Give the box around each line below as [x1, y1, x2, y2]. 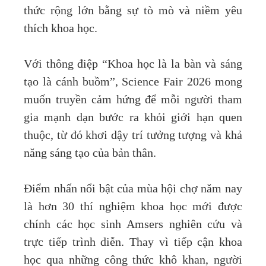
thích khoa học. [24, 22, 97, 36]
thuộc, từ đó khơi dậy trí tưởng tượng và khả [24, 129, 242, 142]
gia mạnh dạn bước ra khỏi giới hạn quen [24, 111, 242, 125]
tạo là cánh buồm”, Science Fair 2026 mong [24, 75, 242, 89]
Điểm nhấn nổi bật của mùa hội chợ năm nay [24, 182, 242, 196]
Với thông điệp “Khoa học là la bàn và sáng [24, 58, 242, 71]
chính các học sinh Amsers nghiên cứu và [24, 218, 242, 232]
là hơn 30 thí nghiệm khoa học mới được [24, 200, 242, 214]
